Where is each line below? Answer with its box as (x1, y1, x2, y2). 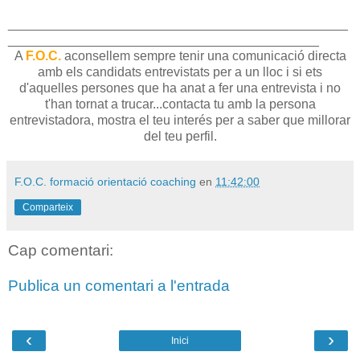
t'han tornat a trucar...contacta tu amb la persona (44, 96, 316, 111)
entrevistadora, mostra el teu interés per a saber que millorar (10, 112, 350, 127)
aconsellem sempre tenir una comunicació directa (60, 48, 346, 63)
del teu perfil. (143, 129, 217, 143)
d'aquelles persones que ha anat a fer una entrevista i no (19, 80, 341, 95)
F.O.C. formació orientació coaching (14, 174, 196, 188)
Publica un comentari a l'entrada (8, 276, 230, 294)
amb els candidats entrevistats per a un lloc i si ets (38, 64, 322, 79)
